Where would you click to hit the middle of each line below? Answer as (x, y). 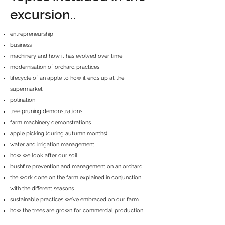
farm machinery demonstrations (50, 123)
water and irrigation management (53, 145)
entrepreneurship (32, 34)
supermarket (26, 89)
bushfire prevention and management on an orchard (77, 167)
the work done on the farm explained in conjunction (76, 178)
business (21, 45)
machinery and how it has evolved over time (66, 56)
